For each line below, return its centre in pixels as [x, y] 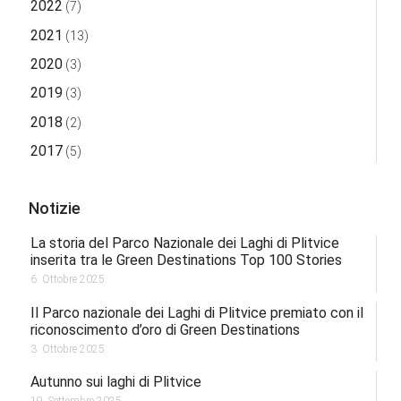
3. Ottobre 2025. [68, 349]
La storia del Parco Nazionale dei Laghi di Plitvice [184, 243]
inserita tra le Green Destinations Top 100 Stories [186, 260]
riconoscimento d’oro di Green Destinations [165, 329]
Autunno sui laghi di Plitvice [115, 382]
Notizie [55, 208]
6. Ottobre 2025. [68, 280]
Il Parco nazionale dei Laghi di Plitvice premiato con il [196, 312]
